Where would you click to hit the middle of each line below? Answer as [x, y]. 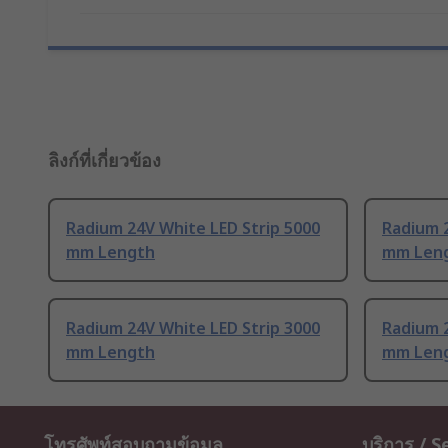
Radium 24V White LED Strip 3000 [193, 328]
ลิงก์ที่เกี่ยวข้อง [104, 160]
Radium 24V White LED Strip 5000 [193, 228]
